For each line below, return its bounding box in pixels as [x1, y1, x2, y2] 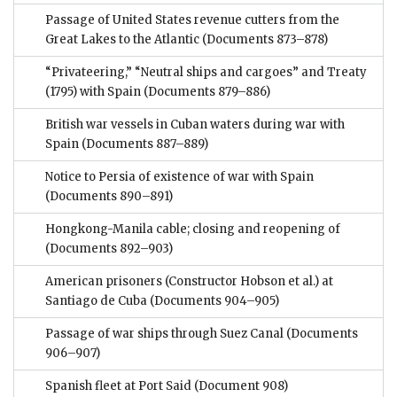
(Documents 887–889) [79, 136, 208, 152]
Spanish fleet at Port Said [45, 378, 191, 394]
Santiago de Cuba [45, 293, 147, 309]
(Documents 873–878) [199, 32, 328, 48]
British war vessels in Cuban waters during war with [45, 117, 345, 133]
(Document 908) [191, 378, 288, 394]
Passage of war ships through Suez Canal [45, 326, 284, 342]
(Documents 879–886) [141, 84, 270, 100]
